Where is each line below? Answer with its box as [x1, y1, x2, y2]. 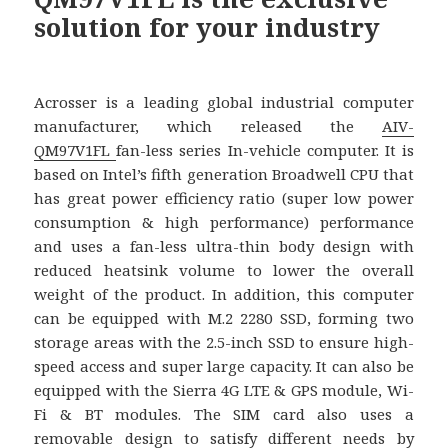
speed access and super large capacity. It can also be [34, 355, 414, 376]
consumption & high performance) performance [34, 211, 414, 232]
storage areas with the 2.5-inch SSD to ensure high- [34, 331, 414, 352]
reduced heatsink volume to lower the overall [34, 259, 414, 280]
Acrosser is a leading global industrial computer [34, 91, 414, 112]
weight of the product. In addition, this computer [34, 283, 414, 304]
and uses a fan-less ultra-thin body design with [34, 235, 414, 256]
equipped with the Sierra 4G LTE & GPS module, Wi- [34, 379, 414, 400]
